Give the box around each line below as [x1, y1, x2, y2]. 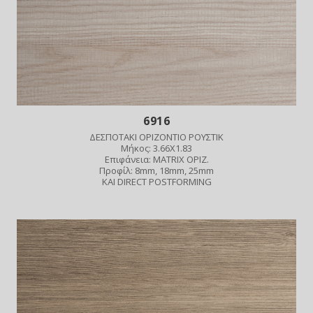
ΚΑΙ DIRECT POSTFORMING [101, 175, 212, 188]
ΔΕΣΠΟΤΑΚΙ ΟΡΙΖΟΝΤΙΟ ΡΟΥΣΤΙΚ [89, 130, 224, 143]
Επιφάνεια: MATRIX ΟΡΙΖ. [104, 152, 209, 166]
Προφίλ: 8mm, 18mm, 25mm [99, 163, 214, 177]
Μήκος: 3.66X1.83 [121, 141, 192, 154]
